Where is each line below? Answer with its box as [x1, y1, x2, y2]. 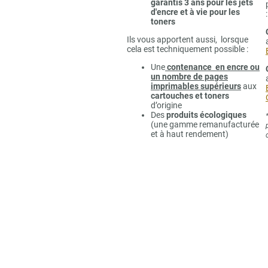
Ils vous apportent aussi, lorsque [127, 34, 248, 44]
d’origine [151, 100, 182, 110]
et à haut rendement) [151, 129, 229, 139]
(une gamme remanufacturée [151, 119, 259, 129]
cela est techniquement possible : [127, 44, 248, 54]
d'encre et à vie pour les [151, 7, 240, 17]
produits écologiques [166, 109, 246, 120]
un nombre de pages [151, 71, 228, 81]
